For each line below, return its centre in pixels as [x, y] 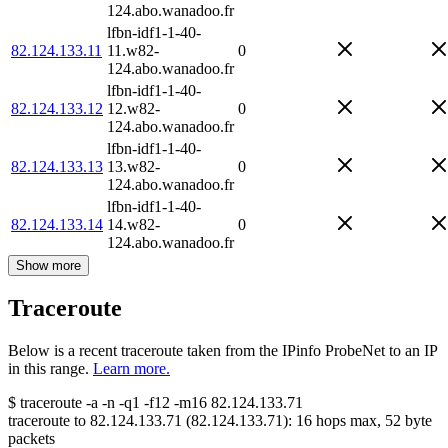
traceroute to [47, 421]
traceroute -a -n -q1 [80, 403]
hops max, [348, 421]
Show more [48, 265]
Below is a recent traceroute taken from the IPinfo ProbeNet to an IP [222, 351]
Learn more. [131, 369]
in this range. [48, 369]
